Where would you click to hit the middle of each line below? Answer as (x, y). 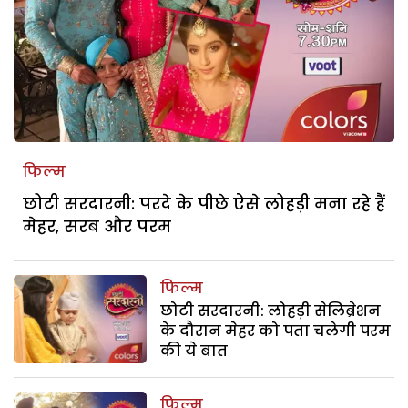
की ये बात (194, 351)
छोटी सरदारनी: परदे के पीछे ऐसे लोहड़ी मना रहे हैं (204, 203)
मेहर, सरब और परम (97, 226)
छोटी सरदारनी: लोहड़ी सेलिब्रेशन (271, 311)
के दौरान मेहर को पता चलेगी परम (276, 331)
